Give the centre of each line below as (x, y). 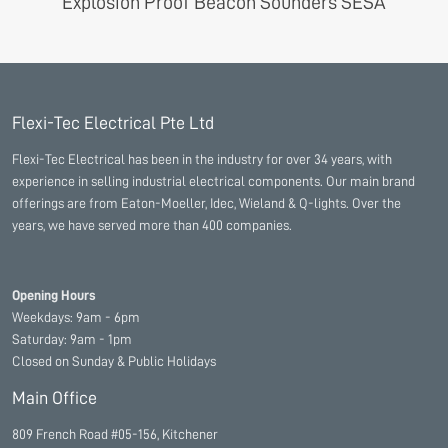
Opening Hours (54, 294)
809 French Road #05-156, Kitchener (115, 433)
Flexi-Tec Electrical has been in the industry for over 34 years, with (202, 158)
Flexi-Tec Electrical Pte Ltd (113, 122)
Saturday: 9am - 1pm (72, 338)
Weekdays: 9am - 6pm (76, 316)
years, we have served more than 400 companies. (152, 224)
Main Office (54, 397)
